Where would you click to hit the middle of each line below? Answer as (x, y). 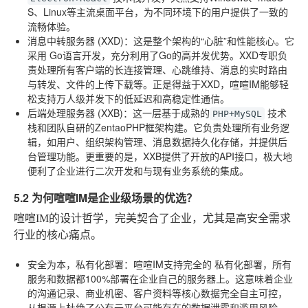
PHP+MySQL (237, 113)
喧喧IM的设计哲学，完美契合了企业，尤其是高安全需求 (152, 218)
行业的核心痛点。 (58, 234)
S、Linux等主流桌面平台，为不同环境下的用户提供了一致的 (158, 11)
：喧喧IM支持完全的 (169, 264)
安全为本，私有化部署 (76, 264)
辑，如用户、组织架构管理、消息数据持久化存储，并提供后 (157, 141)
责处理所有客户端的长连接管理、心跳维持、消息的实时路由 (157, 69)
